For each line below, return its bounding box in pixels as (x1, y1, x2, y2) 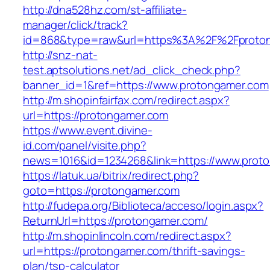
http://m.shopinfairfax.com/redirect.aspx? (23, 92, 230, 108)
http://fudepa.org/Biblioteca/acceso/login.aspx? (23, 198, 264, 214)
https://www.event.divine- (23, 122, 152, 139)
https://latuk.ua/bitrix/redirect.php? (23, 168, 199, 184)
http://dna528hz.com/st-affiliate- (23, 2, 187, 18)
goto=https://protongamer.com (23, 183, 180, 199)
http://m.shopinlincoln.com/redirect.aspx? (23, 228, 231, 244)
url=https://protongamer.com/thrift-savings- (23, 243, 245, 259)
